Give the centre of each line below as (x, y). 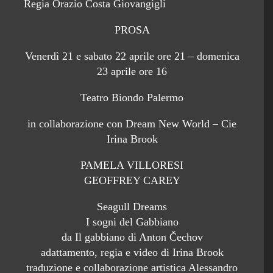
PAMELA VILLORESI (132, 165)
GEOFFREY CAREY (132, 180)
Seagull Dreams (132, 207)
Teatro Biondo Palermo (132, 97)
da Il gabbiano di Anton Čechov (132, 237)
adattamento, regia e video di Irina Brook (132, 252)
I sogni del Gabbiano (132, 222)
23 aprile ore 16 (132, 71)
